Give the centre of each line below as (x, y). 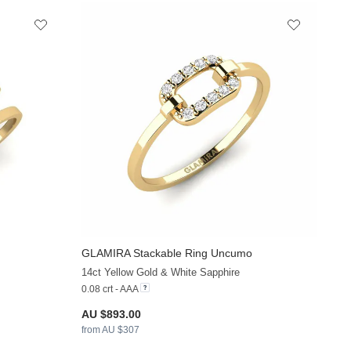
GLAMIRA (106, 253)
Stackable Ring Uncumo (192, 253)
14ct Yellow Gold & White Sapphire (161, 273)
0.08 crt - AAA (110, 289)
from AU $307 (111, 330)
